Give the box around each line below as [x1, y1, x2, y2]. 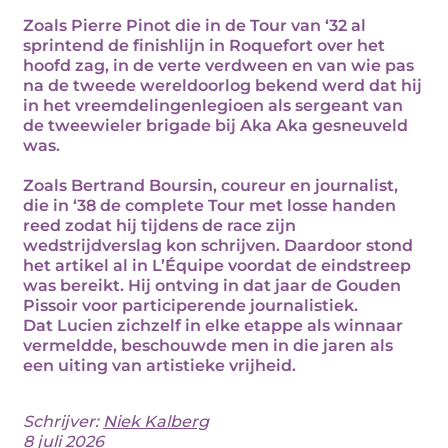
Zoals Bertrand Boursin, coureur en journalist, [23, 176, 398, 195]
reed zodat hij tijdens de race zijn [23, 216, 296, 235]
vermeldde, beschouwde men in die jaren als [23, 336, 393, 355]
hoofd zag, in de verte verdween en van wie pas [23, 56, 414, 75]
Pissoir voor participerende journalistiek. [23, 296, 358, 315]
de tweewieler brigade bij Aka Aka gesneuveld [23, 116, 408, 135]
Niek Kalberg [103, 412, 209, 431]
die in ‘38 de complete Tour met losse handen [23, 196, 396, 215]
